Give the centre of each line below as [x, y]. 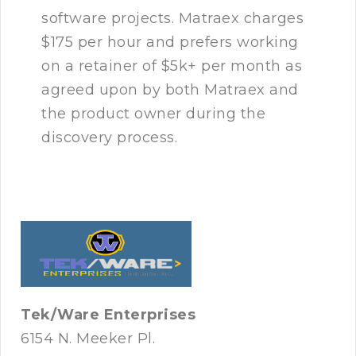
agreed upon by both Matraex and [170, 90]
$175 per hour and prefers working [170, 43]
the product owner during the [153, 114]
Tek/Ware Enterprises [108, 315]
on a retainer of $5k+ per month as [172, 66]
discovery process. [109, 138]
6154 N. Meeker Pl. [88, 339]
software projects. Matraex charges [172, 19]
